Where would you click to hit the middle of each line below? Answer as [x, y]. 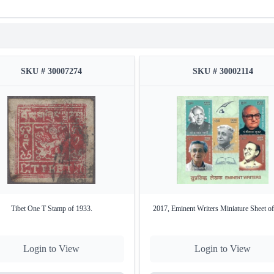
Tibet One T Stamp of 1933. [51, 209]
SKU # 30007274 [51, 72]
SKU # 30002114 [223, 72]
